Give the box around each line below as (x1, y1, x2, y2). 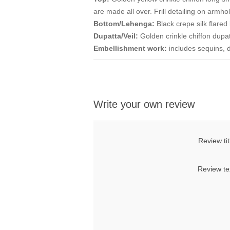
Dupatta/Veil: (93, 32, 138, 41)
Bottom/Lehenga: (93, 20, 155, 28)
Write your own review (93, 99, 195, 110)
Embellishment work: (93, 44, 167, 53)
